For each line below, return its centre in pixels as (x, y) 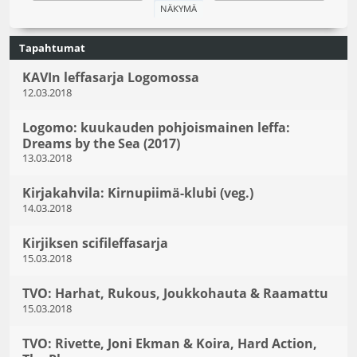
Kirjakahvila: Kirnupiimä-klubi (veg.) (138, 193)
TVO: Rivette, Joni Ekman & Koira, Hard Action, (170, 344)
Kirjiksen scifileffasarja (95, 243)
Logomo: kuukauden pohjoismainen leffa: (156, 127)
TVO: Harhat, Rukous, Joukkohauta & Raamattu (175, 294)
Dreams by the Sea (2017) (101, 143)
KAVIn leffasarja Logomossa (111, 77)
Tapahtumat (52, 47)
